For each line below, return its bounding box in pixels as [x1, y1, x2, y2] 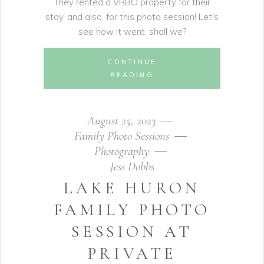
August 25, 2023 [87, 113, 159, 128]
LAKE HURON [64, 178, 200, 198]
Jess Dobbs [110, 159, 154, 174]
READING [110, 71, 154, 79]
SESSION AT [71, 222, 193, 242]
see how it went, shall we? [78, 26, 186, 37]
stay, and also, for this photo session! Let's [45, 11, 219, 22]
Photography [94, 144, 149, 159]
